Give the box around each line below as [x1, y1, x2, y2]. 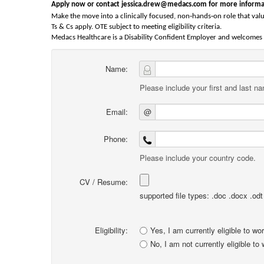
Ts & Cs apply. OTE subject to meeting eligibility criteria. [51, 23, 222, 31]
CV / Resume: [80, 176, 128, 187]
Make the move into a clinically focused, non [51, 12, 190, 20]
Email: [106, 106, 128, 117]
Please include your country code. [140, 152, 256, 163]
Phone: [104, 133, 128, 144]
